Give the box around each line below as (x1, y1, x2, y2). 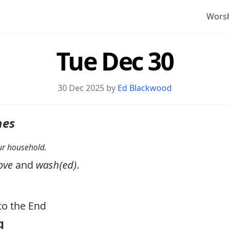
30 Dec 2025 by (57, 82, 118, 94)
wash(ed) (36, 158, 77, 172)
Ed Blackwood (117, 82, 172, 94)
